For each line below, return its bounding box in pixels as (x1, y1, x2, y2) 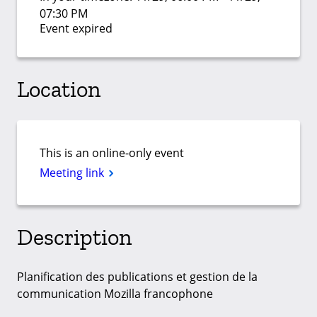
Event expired (40, 21, 113, 36)
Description (17, 223, 132, 250)
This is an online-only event (40, 145, 184, 161)
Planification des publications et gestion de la (17, 269, 258, 285)
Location (17, 75, 100, 103)
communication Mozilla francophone (17, 286, 213, 302)
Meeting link (40, 165, 107, 181)
